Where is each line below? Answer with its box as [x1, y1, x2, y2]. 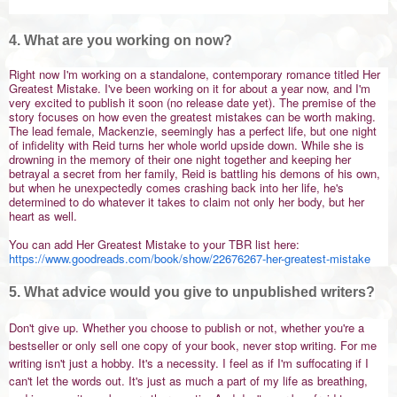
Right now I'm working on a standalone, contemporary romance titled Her [9, 66, 380, 83]
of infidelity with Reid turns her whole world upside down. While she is [9, 136, 364, 154]
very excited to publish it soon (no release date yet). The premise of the [9, 94, 376, 112]
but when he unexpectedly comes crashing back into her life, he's [9, 179, 344, 197]
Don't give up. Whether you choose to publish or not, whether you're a [9, 319, 364, 337]
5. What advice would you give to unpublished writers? [9, 284, 375, 300]
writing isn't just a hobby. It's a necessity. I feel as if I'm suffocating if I [9, 354, 369, 372]
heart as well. [9, 207, 81, 225]
